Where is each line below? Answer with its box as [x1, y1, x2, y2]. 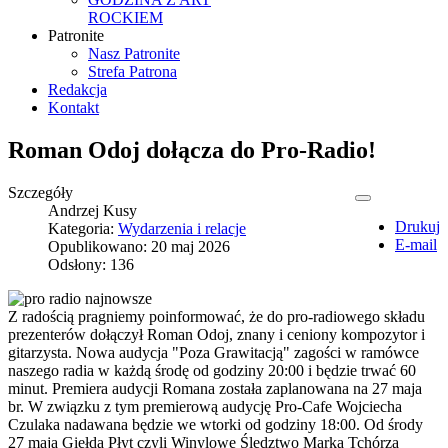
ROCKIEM [88, 9, 163, 26]
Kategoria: [48, 219, 118, 237]
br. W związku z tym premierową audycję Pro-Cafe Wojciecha [8, 397, 402, 415]
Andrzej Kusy [48, 201, 137, 219]
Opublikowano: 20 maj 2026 [48, 237, 230, 255]
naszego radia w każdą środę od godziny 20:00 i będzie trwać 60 [8, 361, 416, 379]
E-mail [395, 235, 437, 253]
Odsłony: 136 [48, 255, 134, 273]
